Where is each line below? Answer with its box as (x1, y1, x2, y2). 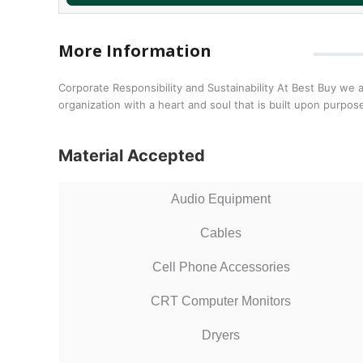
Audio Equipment (171, 191, 271, 206)
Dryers (202, 327, 240, 342)
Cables (200, 225, 241, 240)
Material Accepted (58, 145, 205, 165)
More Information (58, 39, 211, 62)
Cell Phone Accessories (152, 259, 290, 274)
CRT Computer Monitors (151, 293, 291, 308)
